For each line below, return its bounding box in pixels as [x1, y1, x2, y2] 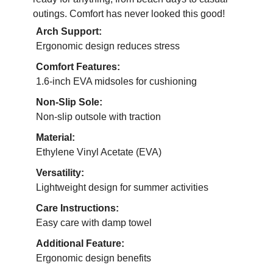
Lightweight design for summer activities [36, 182, 208, 193]
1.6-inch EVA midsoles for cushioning [36, 76, 197, 87]
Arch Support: [36, 26, 102, 37]
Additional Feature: [36, 238, 124, 249]
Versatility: [36, 168, 84, 179]
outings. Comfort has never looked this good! [33, 9, 225, 19]
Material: [36, 132, 75, 143]
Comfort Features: [36, 62, 120, 73]
